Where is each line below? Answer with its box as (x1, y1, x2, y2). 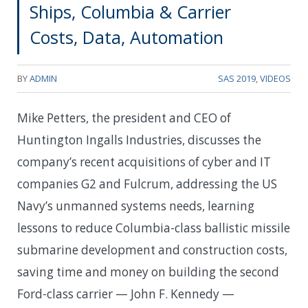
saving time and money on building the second (17, 263, 279, 280)
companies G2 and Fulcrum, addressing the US (17, 175, 277, 192)
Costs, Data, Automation (30, 25, 223, 49)
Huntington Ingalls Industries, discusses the (17, 131, 261, 148)
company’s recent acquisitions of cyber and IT (17, 153, 271, 170)
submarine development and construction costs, (17, 241, 287, 258)
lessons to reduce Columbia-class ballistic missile (17, 219, 290, 236)
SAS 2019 (218, 71, 256, 85)
